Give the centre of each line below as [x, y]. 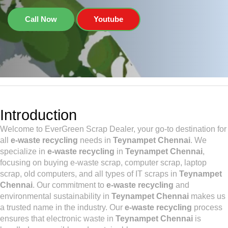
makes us [207, 196]
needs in [95, 140]
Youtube [108, 19]
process [207, 207]
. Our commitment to [69, 185]
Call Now [41, 19]
